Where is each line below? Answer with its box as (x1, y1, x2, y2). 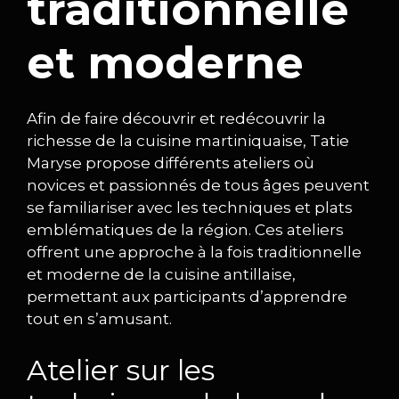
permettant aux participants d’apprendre (27, 288, 347, 305)
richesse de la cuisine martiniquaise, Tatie (27, 132, 349, 150)
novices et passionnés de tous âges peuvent (27, 176, 370, 194)
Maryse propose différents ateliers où (27, 154, 314, 172)
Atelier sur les (27, 352, 215, 387)
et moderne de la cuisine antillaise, (27, 265, 296, 283)
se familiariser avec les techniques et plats (27, 199, 353, 216)
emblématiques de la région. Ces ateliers (27, 221, 344, 239)
